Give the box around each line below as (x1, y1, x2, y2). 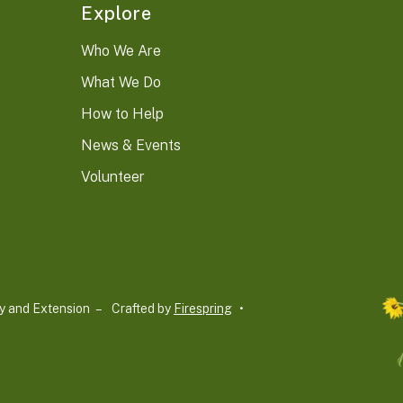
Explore (81, 3, 153, 25)
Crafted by (112, 301, 174, 317)
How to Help (81, 105, 165, 123)
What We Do (81, 74, 162, 92)
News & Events (81, 137, 182, 155)
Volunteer (81, 168, 146, 186)
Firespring (174, 301, 232, 317)
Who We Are (81, 42, 162, 60)
